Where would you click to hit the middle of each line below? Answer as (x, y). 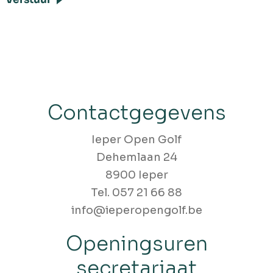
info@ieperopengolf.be (136, 211)
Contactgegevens (136, 113)
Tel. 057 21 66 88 (136, 193)
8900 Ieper (136, 175)
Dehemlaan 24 (136, 158)
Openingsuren (136, 244)
